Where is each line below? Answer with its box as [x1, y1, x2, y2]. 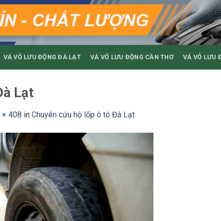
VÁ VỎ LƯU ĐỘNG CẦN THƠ [90, 53, 174, 61]
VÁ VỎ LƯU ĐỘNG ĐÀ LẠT [3, 53, 81, 61]
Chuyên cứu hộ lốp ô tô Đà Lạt [32, 110, 135, 119]
